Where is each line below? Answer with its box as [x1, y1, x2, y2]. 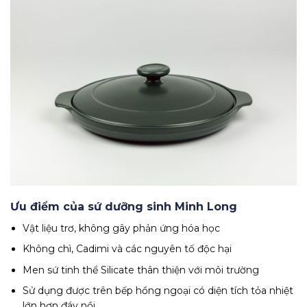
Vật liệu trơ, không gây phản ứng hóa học [23, 221, 221, 234]
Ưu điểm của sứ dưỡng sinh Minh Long [10, 199, 237, 213]
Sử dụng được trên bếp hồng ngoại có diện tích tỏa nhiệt [23, 284, 294, 297]
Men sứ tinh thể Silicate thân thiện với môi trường [23, 263, 260, 276]
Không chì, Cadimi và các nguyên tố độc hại [23, 243, 232, 256]
